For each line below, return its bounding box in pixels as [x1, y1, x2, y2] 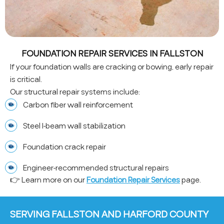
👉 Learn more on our [10, 174, 86, 186]
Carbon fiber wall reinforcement [23, 99, 133, 110]
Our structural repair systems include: [10, 86, 140, 98]
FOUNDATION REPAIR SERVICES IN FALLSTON [21, 47, 203, 60]
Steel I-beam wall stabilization [23, 120, 126, 131]
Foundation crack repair [23, 141, 106, 152]
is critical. [10, 74, 42, 85]
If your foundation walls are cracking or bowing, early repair [10, 61, 213, 73]
